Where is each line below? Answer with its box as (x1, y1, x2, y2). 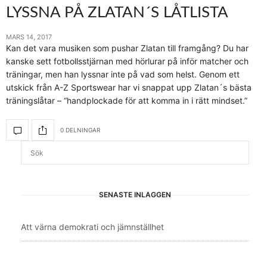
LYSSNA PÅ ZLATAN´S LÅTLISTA (6, 5, 228, 21)
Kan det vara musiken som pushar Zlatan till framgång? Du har (6, 43, 249, 54)
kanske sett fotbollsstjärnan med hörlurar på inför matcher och (6, 56, 249, 67)
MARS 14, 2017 (6, 33, 52, 42)
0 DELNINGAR (60, 126, 100, 133)
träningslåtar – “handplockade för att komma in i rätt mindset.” (6, 95, 247, 106)
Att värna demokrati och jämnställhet (21, 222, 164, 232)
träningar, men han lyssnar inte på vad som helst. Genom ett (6, 69, 240, 80)
